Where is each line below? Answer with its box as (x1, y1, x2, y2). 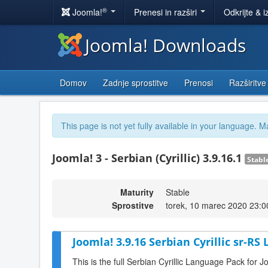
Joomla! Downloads (85, 33, 246, 57)
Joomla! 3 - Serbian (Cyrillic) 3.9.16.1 (52, 151, 245, 165)
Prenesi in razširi (134, 6, 199, 18)
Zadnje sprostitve (103, 77, 168, 89)
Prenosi (184, 77, 213, 89)
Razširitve (229, 77, 266, 89)
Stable (166, 186, 190, 198)
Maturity (120, 186, 154, 198)
